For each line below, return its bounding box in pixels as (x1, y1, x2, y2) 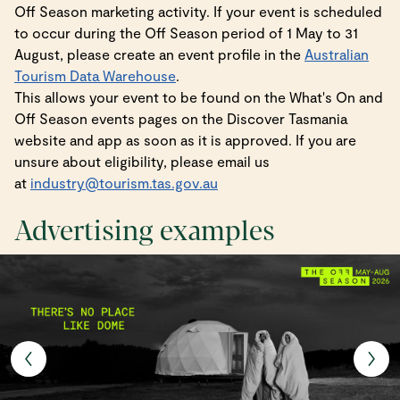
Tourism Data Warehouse (14, 66, 176, 84)
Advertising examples (14, 216, 275, 246)
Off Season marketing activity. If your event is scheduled (14, 2, 382, 20)
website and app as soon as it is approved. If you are (14, 130, 356, 148)
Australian (304, 45, 369, 62)
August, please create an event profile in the (14, 45, 304, 62)
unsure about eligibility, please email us (14, 152, 270, 170)
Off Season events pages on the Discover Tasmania (14, 109, 347, 127)
